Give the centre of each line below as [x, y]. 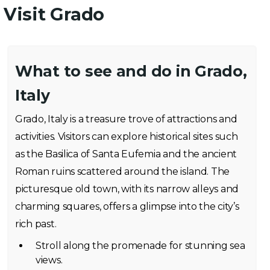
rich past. [36, 224]
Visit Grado [54, 14]
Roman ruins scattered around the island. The [123, 171]
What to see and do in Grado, [131, 71]
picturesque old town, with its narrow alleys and [127, 189]
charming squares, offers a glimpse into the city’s [127, 206]
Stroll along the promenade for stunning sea [140, 246]
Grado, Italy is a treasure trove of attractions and [126, 119]
